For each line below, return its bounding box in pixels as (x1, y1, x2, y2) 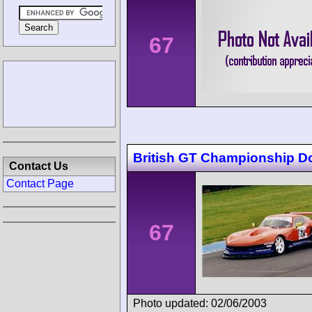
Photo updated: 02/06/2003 (133, 297, 267, 309)
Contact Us (9, 160, 68, 172)
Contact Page (6, 178, 74, 189)
